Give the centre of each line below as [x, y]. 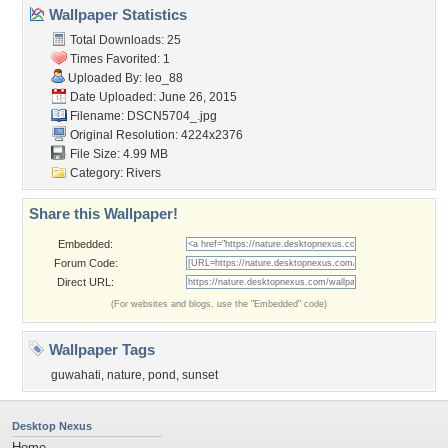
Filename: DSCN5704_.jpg [142, 116]
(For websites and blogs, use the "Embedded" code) [219, 304]
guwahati [76, 375]
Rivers [143, 173]
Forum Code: [85, 263]
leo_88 [164, 78]
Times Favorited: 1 [118, 59]
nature [124, 375]
